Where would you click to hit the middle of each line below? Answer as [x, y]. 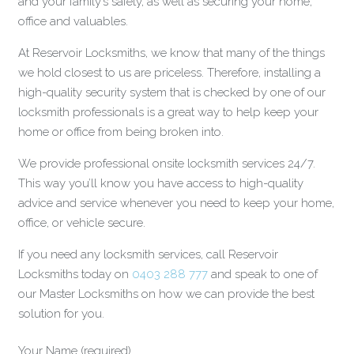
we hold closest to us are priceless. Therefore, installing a [169, 72]
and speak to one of [262, 274]
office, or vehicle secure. [81, 222]
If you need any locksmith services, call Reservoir [148, 254]
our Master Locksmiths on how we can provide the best [166, 294]
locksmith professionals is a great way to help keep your [168, 112]
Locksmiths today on [75, 274]
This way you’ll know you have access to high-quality [160, 183]
